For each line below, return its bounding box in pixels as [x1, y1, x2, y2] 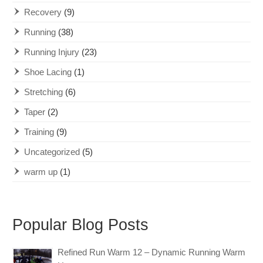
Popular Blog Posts [12, 216, 149, 234]
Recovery [24, 7, 62, 18]
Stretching [24, 87, 63, 97]
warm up [24, 167, 58, 177]
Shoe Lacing [24, 67, 72, 77]
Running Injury [24, 47, 80, 58]
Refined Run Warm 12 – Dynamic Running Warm [58, 247, 246, 258]
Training [24, 127, 55, 137]
